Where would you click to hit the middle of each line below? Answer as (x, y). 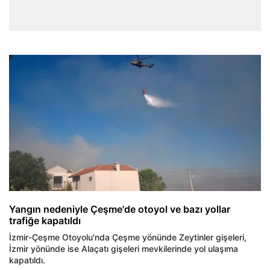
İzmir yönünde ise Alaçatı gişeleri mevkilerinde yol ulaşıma (124, 248)
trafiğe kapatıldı (45, 220)
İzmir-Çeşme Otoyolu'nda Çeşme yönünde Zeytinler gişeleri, (128, 237)
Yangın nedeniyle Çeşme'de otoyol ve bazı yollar (120, 209)
